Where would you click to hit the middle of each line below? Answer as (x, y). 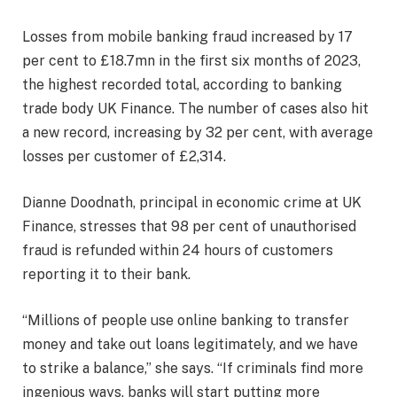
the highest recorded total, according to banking (182, 85)
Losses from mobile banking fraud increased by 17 (187, 37)
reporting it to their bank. (106, 275)
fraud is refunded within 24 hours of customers (178, 251)
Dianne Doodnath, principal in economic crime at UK (192, 203)
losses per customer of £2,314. (124, 157)
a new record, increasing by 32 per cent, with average (198, 133)
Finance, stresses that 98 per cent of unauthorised (189, 227)
